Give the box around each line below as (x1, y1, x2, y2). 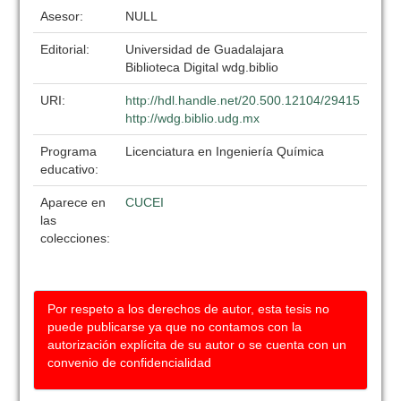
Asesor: (40, 9, 88, 23)
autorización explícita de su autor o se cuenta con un (47, 337, 347, 352)
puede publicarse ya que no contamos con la (47, 320, 303, 334)
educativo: (40, 162, 103, 176)
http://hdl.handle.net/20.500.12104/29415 (125, 93, 361, 107)
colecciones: (40, 231, 111, 245)
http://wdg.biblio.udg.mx (125, 111, 260, 125)
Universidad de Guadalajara (125, 42, 285, 56)
